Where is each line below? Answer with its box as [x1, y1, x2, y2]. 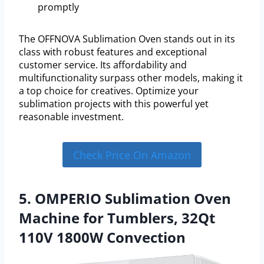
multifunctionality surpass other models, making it [19, 71, 243, 85]
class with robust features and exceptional [19, 45, 207, 59]
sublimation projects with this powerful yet [19, 97, 209, 111]
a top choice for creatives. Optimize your [19, 84, 199, 98]
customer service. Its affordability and [19, 58, 187, 72]
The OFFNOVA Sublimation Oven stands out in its [19, 32, 235, 46]
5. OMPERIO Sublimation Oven [19, 188, 231, 208]
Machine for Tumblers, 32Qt [19, 207, 215, 227]
